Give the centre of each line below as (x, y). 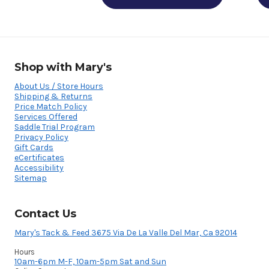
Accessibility (39, 168)
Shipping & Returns (53, 97)
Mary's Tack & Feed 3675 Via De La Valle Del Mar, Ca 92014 (126, 233)
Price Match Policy (51, 107)
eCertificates (39, 158)
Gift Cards (34, 148)
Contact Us (45, 214)
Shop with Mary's (63, 68)
